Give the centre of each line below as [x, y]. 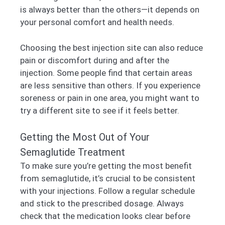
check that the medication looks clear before [105, 216]
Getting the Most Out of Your [85, 137]
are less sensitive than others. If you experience [110, 85]
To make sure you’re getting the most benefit [106, 166]
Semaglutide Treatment [73, 152]
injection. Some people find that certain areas [106, 73]
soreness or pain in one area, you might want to [110, 98]
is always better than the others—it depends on [110, 10]
